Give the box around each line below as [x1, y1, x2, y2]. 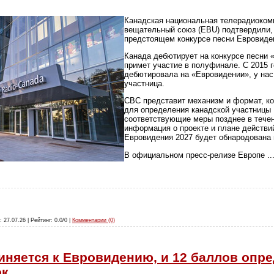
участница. [124, 78, 165, 88]
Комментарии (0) [72, 217, 115, 223]
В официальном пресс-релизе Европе [124, 150, 267, 160]
